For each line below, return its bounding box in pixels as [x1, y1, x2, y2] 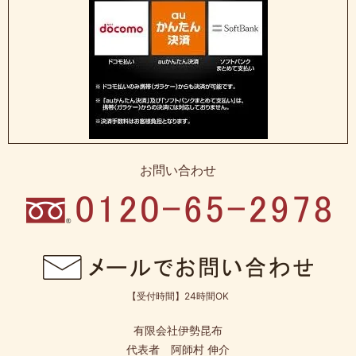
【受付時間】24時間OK [127, 289, 229, 302]
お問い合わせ [140, 161, 216, 178]
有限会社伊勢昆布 [133, 323, 222, 337]
